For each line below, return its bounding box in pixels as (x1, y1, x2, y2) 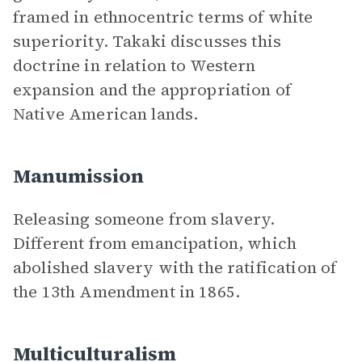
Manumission (13, 162, 144, 189)
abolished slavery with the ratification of (13, 256, 337, 279)
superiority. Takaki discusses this (13, 30, 282, 53)
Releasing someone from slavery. (13, 208, 276, 230)
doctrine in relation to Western (13, 54, 256, 77)
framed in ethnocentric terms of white (13, 6, 314, 28)
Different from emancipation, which (13, 232, 297, 255)
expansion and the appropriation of (13, 78, 292, 101)
